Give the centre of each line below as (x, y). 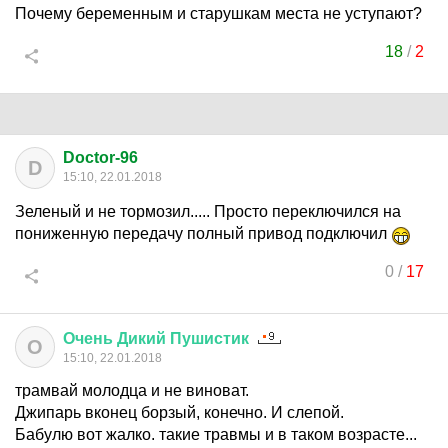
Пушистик (209, 338)
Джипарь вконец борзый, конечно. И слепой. (179, 412)
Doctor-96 (100, 157)
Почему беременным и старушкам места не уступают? (218, 13)
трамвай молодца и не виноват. (132, 390)
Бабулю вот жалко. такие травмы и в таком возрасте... (216, 434)
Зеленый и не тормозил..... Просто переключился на (208, 211)
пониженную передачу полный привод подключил (203, 233)
